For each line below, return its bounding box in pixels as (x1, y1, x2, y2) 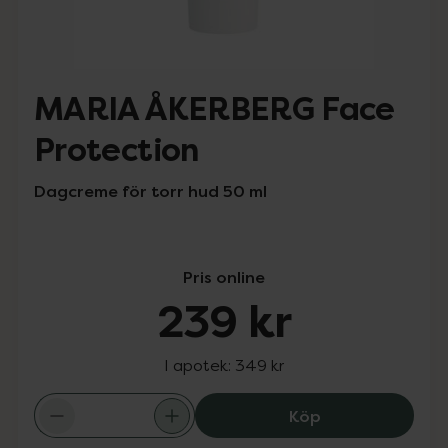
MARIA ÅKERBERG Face (34, 89, 395, 130)
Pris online (183, 266, 265, 288)
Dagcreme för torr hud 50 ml (34, 180, 267, 202)
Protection (34, 130, 199, 171)
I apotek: (164, 355, 235, 375)
